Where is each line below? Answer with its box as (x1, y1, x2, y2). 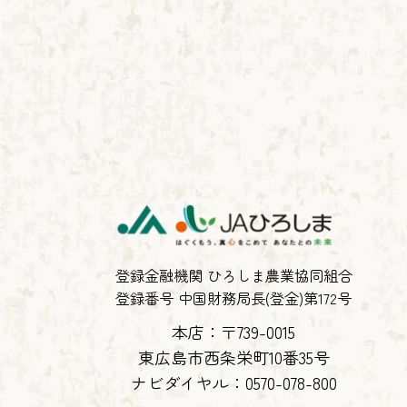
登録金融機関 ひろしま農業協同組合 (114, 264, 352, 287)
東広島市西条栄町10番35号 (137, 345, 330, 370)
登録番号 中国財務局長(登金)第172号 (115, 287, 352, 310)
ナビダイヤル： (130, 371, 245, 395)
